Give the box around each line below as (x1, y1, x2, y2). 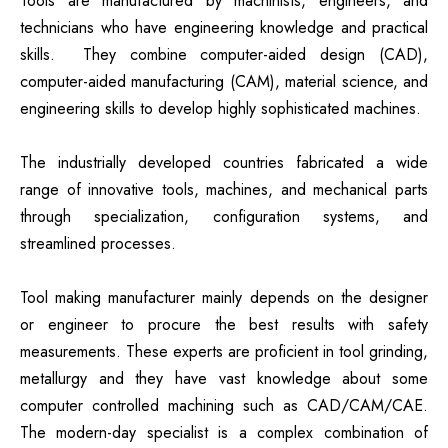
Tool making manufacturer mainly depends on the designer (20, 286, 428, 310)
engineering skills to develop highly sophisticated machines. (20, 97, 421, 121)
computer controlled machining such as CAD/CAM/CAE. (20, 394, 428, 418)
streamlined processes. (20, 232, 176, 256)
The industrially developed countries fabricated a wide (20, 151, 428, 175)
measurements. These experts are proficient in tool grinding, (20, 340, 428, 364)
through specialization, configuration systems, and (20, 205, 428, 229)
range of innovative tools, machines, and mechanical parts (20, 178, 428, 202)
